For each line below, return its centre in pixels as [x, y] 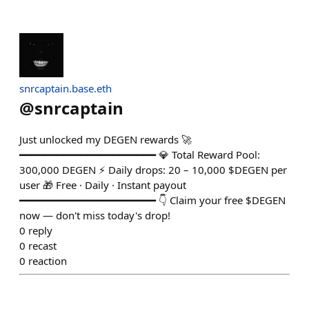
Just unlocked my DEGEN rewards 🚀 [106, 139]
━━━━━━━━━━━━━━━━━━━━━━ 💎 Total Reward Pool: [140, 154]
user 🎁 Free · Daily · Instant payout [103, 185]
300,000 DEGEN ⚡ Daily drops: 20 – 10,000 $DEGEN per [153, 170]
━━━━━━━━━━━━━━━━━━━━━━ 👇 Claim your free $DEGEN [152, 200]
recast [42, 246]
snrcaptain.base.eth [66, 88]
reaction [48, 261]
